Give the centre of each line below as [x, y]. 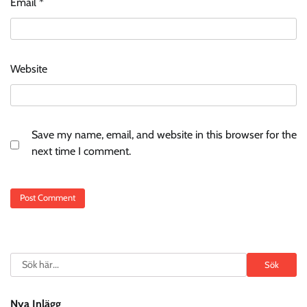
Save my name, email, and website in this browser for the [164, 134]
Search [25, 260]
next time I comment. [81, 151]
